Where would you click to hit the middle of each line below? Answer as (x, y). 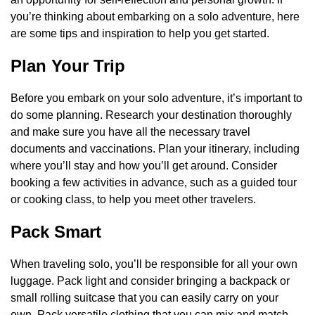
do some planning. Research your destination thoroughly (151, 115)
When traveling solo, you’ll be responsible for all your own (154, 264)
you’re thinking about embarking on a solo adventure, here (155, 16)
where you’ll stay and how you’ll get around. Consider (144, 165)
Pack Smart (56, 231)
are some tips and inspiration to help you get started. (140, 33)
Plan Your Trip (68, 65)
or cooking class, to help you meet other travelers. (133, 199)
